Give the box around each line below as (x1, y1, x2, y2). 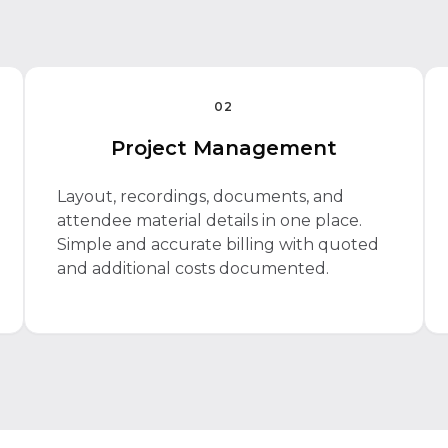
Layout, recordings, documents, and (57, 187, 344, 206)
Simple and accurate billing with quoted (57, 235, 379, 254)
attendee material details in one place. (57, 211, 362, 230)
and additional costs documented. (57, 259, 329, 278)
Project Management (111, 136, 337, 160)
